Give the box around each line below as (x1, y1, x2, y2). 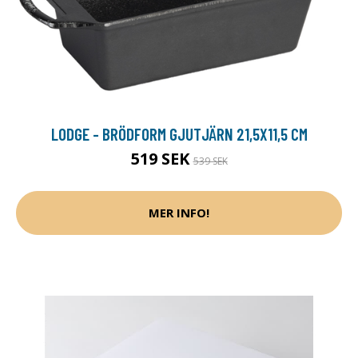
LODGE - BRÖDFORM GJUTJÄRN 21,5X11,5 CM (50, 123, 308, 144)
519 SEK (130, 147, 193, 169)
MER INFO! (149, 205, 209, 221)
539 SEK (193, 153, 228, 168)
